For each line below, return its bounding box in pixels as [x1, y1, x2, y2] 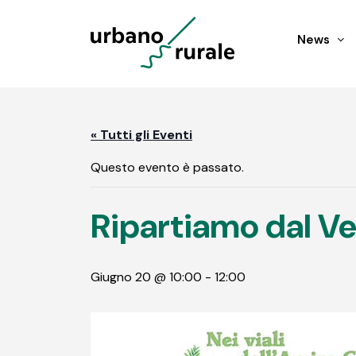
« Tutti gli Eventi [91, 126, 192, 143]
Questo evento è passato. [91, 158, 244, 176]
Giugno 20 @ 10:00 [91, 268, 202, 285]
